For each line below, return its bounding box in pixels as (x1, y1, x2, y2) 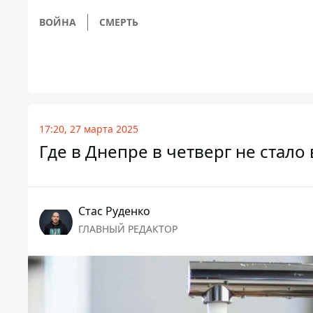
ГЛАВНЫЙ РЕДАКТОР (78, 222, 177, 236)
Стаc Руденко (78, 203, 150, 219)
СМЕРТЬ (99, 15, 138, 29)
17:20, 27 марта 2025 (39, 122, 138, 136)
